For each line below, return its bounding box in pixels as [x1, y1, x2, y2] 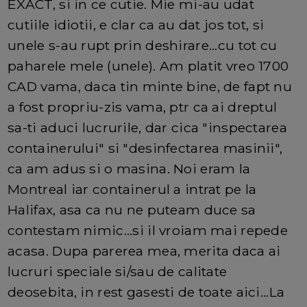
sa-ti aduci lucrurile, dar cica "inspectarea [8, 119, 287, 136]
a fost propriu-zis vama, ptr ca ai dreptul [8, 99, 278, 116]
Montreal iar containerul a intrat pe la [8, 181, 257, 198]
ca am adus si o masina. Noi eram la [8, 160, 251, 177]
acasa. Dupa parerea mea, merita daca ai [8, 243, 281, 260]
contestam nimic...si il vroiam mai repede [8, 222, 288, 239]
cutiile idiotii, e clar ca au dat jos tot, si [8, 16, 265, 34]
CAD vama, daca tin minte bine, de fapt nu [8, 78, 293, 95]
